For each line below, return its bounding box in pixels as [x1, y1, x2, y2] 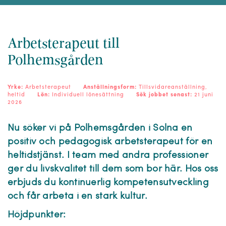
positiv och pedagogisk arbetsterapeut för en [8, 137, 213, 147]
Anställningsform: [83, 85, 139, 90]
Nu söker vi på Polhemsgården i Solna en [8, 124, 193, 133]
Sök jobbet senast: [136, 92, 194, 98]
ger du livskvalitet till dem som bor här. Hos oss [8, 164, 218, 174]
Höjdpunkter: [8, 210, 69, 220]
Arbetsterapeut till [8, 35, 120, 52]
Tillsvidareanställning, [139, 85, 207, 90]
